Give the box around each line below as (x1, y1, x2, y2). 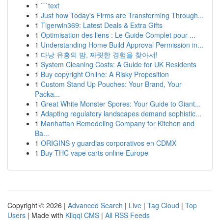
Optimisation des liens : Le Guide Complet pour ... (41, 30, 195, 40)
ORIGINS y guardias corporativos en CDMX (41, 138, 176, 148)
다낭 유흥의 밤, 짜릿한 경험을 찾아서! (41, 50, 158, 59)
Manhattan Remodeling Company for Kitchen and (41, 118, 194, 128)
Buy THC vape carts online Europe (41, 148, 148, 158)
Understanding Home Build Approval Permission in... (41, 40, 203, 50)
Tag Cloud (147, 200, 179, 210)
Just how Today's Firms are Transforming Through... (41, 10, 204, 20)
